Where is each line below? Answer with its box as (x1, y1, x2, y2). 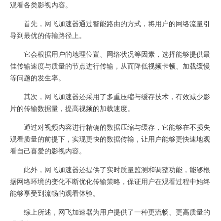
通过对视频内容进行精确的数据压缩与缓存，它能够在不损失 (10, 122, 210, 132)
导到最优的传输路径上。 (10, 30, 86, 40)
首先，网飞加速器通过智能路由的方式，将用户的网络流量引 (10, 18, 210, 28)
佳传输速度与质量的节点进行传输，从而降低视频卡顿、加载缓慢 (10, 61, 210, 71)
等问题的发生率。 (10, 73, 65, 82)
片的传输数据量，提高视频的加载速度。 (10, 103, 134, 113)
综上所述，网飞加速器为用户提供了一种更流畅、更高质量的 (10, 207, 210, 217)
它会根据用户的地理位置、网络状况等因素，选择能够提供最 (10, 49, 210, 59)
